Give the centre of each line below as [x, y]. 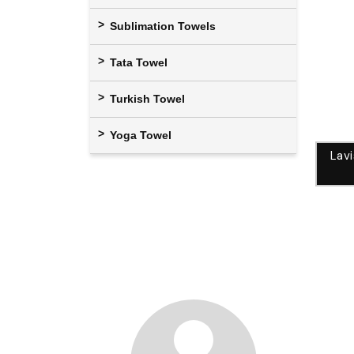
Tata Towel [139, 62]
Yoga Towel [141, 135]
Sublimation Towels [163, 26]
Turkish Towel [147, 98]
